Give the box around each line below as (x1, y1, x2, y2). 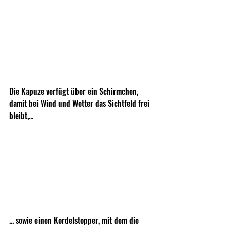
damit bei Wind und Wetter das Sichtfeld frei (9, 97, 152, 109)
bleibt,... (9, 109, 33, 122)
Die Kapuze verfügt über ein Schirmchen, (9, 85, 140, 97)
